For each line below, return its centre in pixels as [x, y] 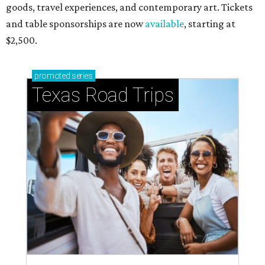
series [81, 76]
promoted [52, 76]
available [164, 24]
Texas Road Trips [103, 95]
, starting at [210, 24]
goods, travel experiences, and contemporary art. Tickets [129, 7]
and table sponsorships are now [75, 24]
